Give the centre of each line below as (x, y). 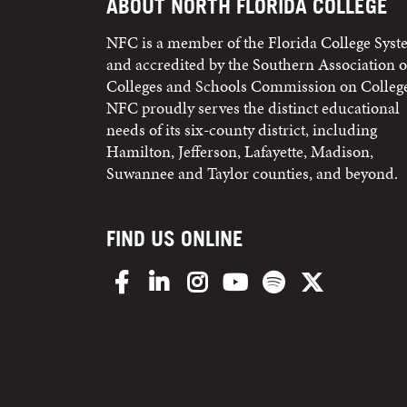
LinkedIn (203, 278)
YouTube (278, 278)
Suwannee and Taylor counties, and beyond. (252, 174)
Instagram (244, 278)
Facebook (166, 278)
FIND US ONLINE (175, 239)
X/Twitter (357, 278)
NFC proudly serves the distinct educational (253, 108)
